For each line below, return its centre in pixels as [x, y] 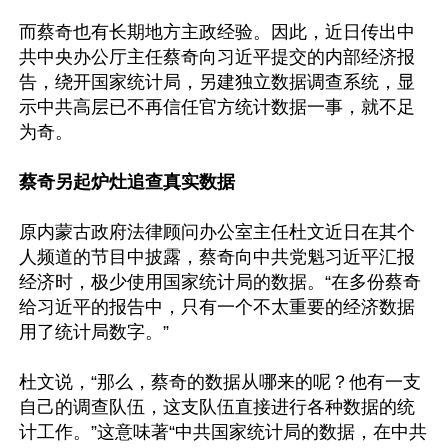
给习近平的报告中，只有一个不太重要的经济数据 [217, 307]
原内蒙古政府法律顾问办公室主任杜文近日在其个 [217, 232]
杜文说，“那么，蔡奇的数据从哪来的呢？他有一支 [220, 382]
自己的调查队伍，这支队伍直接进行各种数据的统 [217, 407]
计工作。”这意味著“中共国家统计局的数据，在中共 [223, 432]
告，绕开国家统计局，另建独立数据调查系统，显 [217, 82]
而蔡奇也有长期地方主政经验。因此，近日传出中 [217, 32]
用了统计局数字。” [94, 332]
